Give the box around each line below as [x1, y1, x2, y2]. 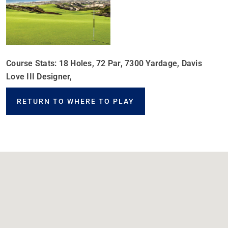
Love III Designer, [6, 72, 72, 81]
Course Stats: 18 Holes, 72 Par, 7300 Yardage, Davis [6, 59, 202, 68]
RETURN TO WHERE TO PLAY [17, 97, 134, 105]
